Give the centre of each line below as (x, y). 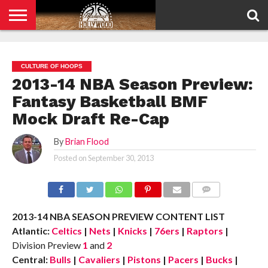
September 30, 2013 (121, 158)
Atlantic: (31, 231)
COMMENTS (216, 204)
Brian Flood (87, 141)
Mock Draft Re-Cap (90, 119)
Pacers (183, 259)
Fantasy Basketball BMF (109, 102)
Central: (30, 259)
